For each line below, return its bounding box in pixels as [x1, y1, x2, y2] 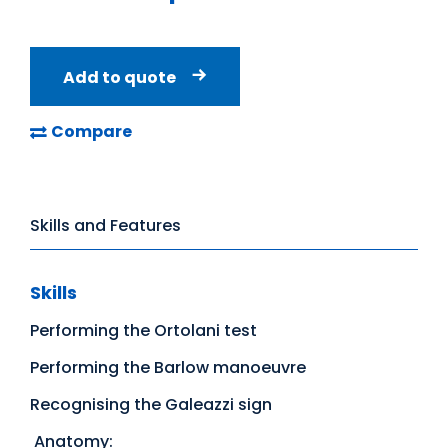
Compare [51, 119, 132, 143]
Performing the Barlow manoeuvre [30, 355, 306, 379]
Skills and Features [30, 213, 181, 237]
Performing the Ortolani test [30, 318, 257, 342]
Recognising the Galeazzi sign [30, 392, 272, 416]
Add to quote [63, 65, 176, 89]
